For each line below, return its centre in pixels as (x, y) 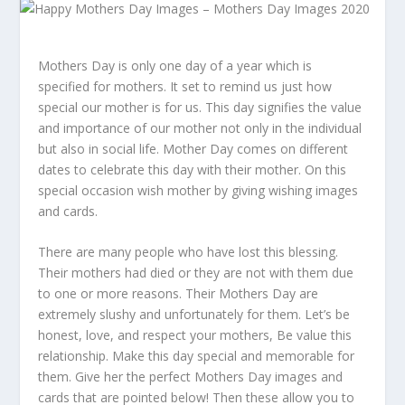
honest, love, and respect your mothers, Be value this (195, 335)
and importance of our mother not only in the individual (200, 128)
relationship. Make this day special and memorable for (197, 356)
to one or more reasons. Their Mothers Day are (179, 294)
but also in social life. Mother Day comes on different (193, 149)
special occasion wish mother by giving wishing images (198, 190)
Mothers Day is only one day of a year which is (175, 66)
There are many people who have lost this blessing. (188, 252)
